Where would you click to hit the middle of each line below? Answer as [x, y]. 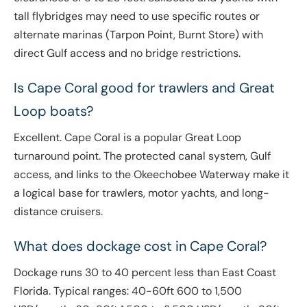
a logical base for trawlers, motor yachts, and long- [142, 193]
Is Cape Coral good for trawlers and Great [144, 88]
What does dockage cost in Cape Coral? [140, 246]
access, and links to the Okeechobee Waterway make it [151, 175]
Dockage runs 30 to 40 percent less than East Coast [145, 273]
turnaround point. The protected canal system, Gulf [142, 156]
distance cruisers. [58, 212]
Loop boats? [53, 111]
